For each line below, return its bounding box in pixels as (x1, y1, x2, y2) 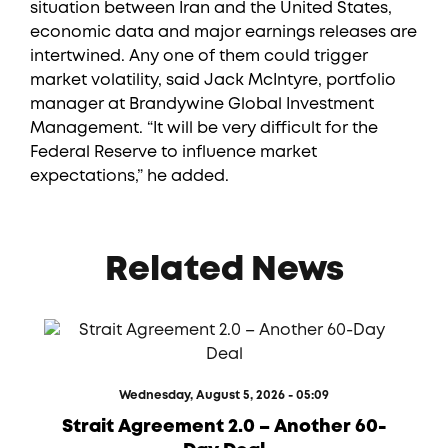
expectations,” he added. (30, 169, 229, 184)
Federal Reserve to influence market (30, 145, 317, 160)
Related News (104, 255, 344, 286)
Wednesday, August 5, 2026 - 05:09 (119, 390, 329, 401)
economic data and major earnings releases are (30, 25, 417, 40)
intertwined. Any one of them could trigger (30, 49, 368, 64)
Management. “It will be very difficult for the (30, 121, 378, 136)
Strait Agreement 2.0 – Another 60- (61, 419, 387, 435)
